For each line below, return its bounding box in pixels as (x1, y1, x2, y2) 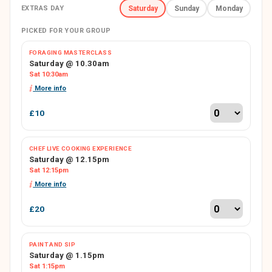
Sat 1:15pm (29, 262, 65, 270)
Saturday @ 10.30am (29, 59, 109, 68)
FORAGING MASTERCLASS (29, 49, 112, 56)
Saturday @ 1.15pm (29, 251, 104, 260)
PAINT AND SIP (29, 241, 76, 248)
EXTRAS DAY (21, 4, 64, 12)
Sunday (174, 4, 199, 13)
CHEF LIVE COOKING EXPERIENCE (29, 145, 132, 152)
